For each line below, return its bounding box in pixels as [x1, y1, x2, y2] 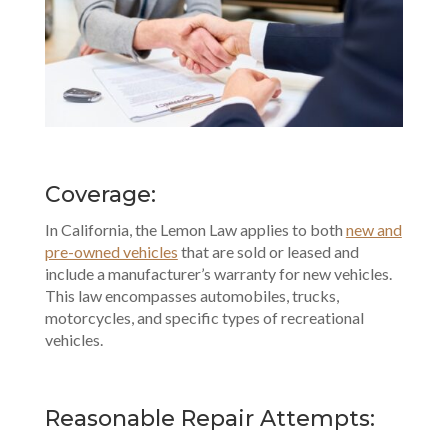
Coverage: [44, 180, 156, 208]
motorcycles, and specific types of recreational [44, 307, 364, 327]
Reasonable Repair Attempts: [44, 404, 375, 432]
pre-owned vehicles [44, 241, 178, 261]
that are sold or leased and [177, 241, 359, 261]
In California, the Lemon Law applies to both [44, 219, 346, 239]
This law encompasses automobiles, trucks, [44, 285, 339, 305]
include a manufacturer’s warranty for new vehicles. [44, 263, 392, 283]
